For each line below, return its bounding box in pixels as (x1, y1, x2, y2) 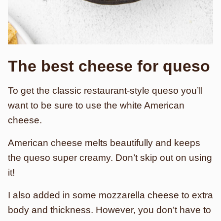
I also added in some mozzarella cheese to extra (8, 190, 213, 200)
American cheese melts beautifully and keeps (8, 138, 200, 148)
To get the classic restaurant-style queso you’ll (8, 85, 203, 96)
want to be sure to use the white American (8, 100, 184, 110)
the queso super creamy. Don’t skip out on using (8, 152, 212, 163)
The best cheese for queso (8, 57, 210, 75)
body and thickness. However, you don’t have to (8, 205, 211, 215)
